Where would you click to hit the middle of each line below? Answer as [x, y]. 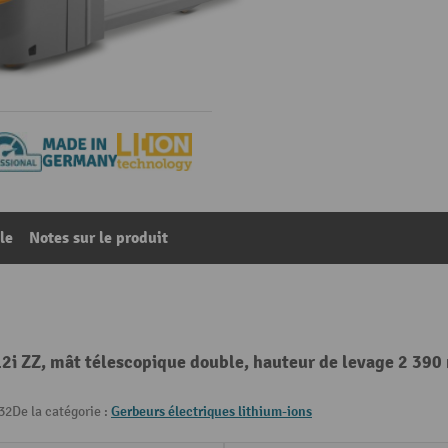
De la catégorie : [61, 411]
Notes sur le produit [98, 238]
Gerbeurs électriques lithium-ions [211, 411]
